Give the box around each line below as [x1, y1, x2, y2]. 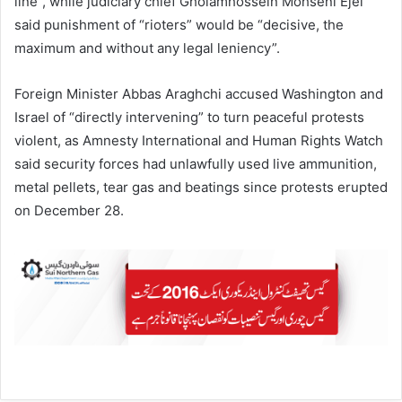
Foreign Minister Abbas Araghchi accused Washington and [14, 85, 383, 103]
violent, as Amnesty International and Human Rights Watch [14, 132, 383, 150]
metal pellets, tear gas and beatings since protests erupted [14, 179, 388, 197]
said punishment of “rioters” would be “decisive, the [14, 16, 344, 34]
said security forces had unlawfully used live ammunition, [14, 155, 377, 173]
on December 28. [14, 202, 124, 220]
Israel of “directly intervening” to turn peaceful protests [14, 109, 364, 127]
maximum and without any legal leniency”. [14, 39, 280, 57]
